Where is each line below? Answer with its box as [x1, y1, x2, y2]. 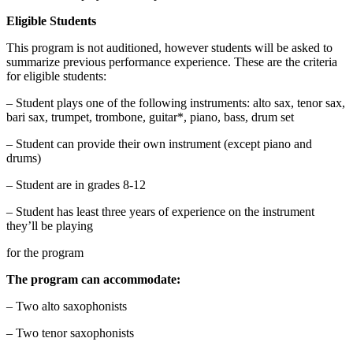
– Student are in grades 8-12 [6, 177, 146, 191]
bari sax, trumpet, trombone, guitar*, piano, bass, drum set [6, 110, 294, 124]
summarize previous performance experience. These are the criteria [6, 54, 337, 69]
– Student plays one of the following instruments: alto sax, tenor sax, [6, 95, 345, 110]
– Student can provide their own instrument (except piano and [6, 136, 312, 150]
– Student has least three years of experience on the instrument [6, 204, 314, 218]
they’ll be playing [6, 218, 93, 232]
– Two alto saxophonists [6, 299, 127, 313]
